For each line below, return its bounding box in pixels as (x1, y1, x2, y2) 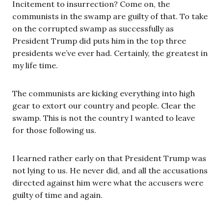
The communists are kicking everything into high (12, 88, 195, 99)
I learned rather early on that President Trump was (12, 153, 206, 164)
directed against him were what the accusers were (12, 178, 203, 188)
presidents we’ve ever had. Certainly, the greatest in (12, 48, 208, 58)
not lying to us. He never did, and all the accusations (12, 165, 208, 176)
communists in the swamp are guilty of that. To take (12, 11, 208, 22)
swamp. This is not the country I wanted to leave (12, 113, 195, 123)
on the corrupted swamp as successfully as (12, 24, 174, 34)
